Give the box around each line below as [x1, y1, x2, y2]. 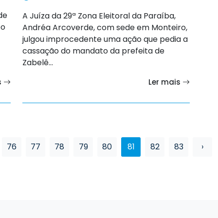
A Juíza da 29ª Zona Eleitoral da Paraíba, [22, 10, 176, 21]
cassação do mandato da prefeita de [22, 45, 164, 56]
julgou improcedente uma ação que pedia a [22, 33, 188, 45]
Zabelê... [22, 56, 53, 68]
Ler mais [148, 76, 182, 87]
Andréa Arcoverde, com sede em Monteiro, [22, 21, 187, 33]
